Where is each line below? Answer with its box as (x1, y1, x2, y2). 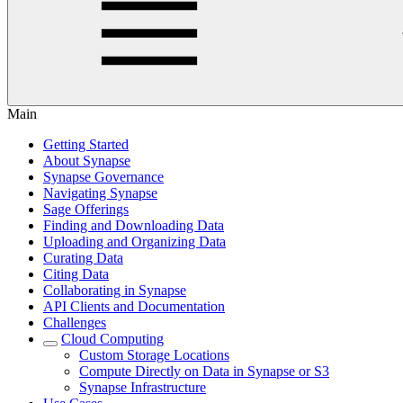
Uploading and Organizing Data (43, 234, 226, 249)
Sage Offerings (43, 201, 129, 217)
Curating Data (43, 250, 123, 265)
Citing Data (43, 266, 109, 282)
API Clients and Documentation (43, 299, 225, 314)
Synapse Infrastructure (79, 380, 206, 395)
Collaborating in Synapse (43, 282, 186, 298)
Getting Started (43, 137, 129, 152)
